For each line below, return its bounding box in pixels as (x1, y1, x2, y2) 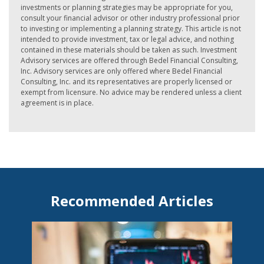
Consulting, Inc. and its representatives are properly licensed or (21, 77, 232, 87)
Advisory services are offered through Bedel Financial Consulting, (21, 55, 238, 65)
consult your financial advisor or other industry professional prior (21, 13, 240, 23)
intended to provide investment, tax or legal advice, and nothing (21, 34, 234, 44)
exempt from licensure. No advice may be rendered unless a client (21, 87, 242, 97)
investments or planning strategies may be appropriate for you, (21, 2, 233, 12)
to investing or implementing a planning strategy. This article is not (21, 24, 241, 34)
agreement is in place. (21, 98, 94, 108)
